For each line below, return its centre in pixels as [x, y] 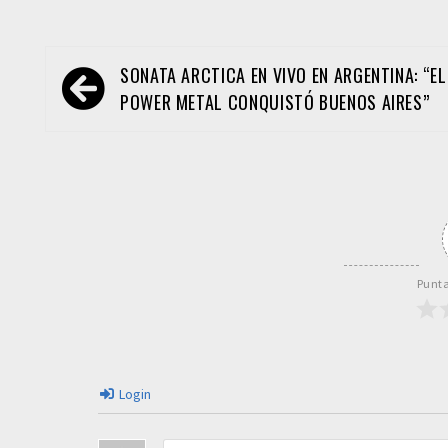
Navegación [117, 73]
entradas [102, 139]
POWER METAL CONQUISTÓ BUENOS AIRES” [275, 102]
